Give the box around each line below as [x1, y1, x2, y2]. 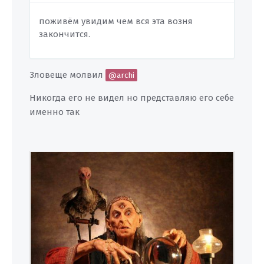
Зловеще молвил [29, 70, 105, 80]
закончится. [39, 29, 90, 39]
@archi [108, 70, 134, 80]
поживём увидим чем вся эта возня [39, 16, 193, 27]
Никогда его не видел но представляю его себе [29, 93, 234, 103]
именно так [29, 107, 80, 117]
